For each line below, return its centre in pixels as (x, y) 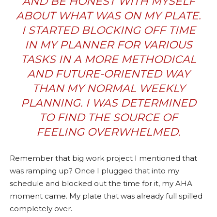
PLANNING (51, 103)
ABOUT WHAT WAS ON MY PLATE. (108, 16)
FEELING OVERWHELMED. (108, 132)
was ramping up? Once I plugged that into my (94, 171)
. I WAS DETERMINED (138, 103)
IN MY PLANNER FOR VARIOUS (108, 45)
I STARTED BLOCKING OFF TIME (108, 30)
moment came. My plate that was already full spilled (106, 196)
